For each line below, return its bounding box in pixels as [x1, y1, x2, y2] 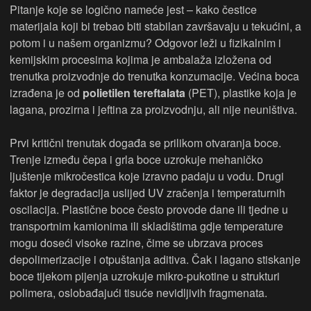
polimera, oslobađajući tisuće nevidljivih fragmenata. [10, 285, 267, 301]
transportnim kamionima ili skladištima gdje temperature [10, 218, 283, 235]
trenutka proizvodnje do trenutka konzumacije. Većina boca [10, 68, 299, 85]
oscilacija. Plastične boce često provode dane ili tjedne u [10, 201, 288, 218]
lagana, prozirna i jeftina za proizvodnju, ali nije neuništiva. [10, 101, 297, 118]
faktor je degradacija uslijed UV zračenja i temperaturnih [10, 185, 285, 201]
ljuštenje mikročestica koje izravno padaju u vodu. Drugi [10, 168, 284, 185]
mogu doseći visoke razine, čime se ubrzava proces [10, 235, 263, 251]
